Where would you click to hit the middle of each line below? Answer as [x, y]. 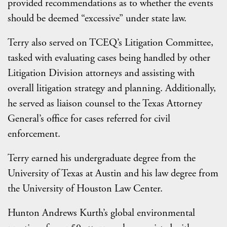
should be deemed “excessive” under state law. [97, 18]
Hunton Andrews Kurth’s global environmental [101, 213]
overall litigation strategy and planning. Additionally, [112, 88]
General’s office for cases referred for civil [89, 119]
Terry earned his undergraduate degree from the [102, 158]
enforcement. [34, 134]
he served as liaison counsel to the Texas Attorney [105, 104]
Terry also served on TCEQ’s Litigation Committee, [110, 43]
